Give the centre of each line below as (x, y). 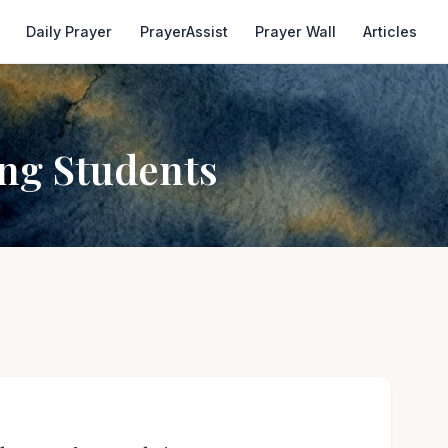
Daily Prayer (69, 31)
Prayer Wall (295, 31)
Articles (390, 31)
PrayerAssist (183, 31)
